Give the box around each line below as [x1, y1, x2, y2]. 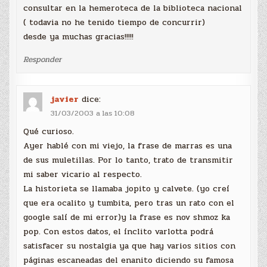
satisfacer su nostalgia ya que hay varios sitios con [23, 240, 236, 253]
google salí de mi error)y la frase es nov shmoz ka [23, 211, 231, 224]
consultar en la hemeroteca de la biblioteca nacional [23, 1, 243, 14]
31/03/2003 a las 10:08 [51, 107, 135, 119]
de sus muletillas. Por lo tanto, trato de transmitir [23, 154, 234, 167]
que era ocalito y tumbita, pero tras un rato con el [23, 197, 235, 210]
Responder [23, 52, 62, 66]
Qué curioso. [23, 125, 74, 138]
